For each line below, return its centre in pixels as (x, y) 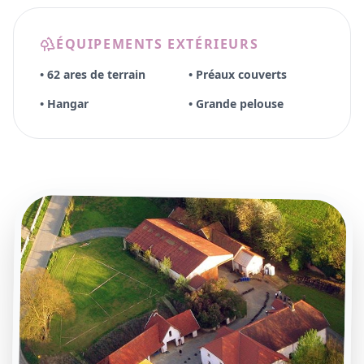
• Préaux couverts (238, 75)
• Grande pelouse (236, 104)
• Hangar (64, 104)
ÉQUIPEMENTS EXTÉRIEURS (158, 44)
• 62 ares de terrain (93, 75)
